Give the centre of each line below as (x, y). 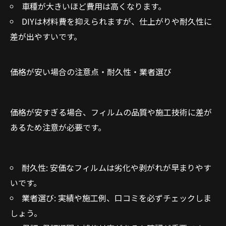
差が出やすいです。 (46, 36)
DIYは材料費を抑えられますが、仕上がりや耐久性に (117, 21)
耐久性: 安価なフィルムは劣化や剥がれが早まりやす (116, 167)
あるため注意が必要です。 (58, 127)
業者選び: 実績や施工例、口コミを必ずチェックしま (116, 198)
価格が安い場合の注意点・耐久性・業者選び (91, 72)
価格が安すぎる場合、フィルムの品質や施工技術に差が (111, 112)
